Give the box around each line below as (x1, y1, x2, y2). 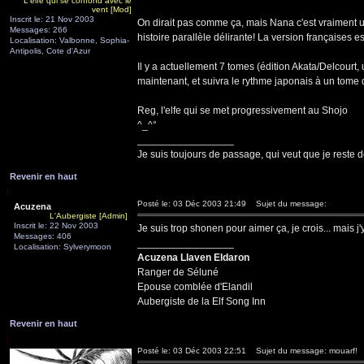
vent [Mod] (92, 5, 132, 14)
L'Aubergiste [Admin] (50, 211, 128, 220)
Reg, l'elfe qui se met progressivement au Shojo (137, 105, 348, 116)
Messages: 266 (10, 25, 67, 34)
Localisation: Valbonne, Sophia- (10, 36, 129, 45)
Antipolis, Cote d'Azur (10, 46, 90, 55)
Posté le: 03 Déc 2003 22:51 (137, 346, 246, 355)
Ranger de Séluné (137, 266, 219, 278)
